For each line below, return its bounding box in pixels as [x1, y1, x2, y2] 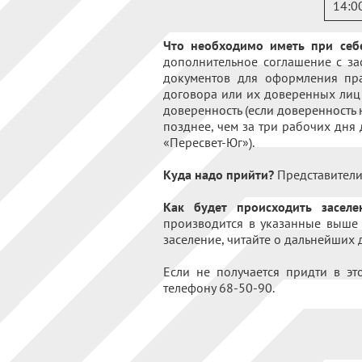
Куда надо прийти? [163, 166, 274, 183]
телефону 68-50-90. [163, 279, 275, 296]
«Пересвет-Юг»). [163, 133, 257, 150]
